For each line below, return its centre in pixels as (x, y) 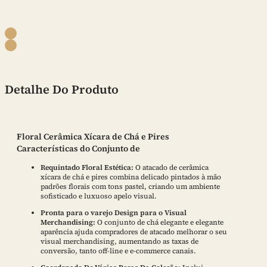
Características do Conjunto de (78, 148)
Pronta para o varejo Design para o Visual (114, 212)
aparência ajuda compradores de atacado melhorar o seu (134, 232)
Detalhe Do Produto (62, 90)
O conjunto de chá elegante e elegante (160, 222)
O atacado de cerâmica (172, 167)
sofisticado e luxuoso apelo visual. (99, 196)
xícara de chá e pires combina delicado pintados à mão (131, 177)
